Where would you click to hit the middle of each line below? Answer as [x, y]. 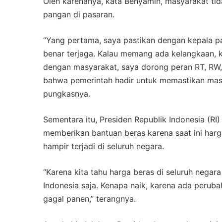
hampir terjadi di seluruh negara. [104, 146]
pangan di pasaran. [79, 14]
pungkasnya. [67, 93]
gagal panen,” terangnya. [89, 198]
